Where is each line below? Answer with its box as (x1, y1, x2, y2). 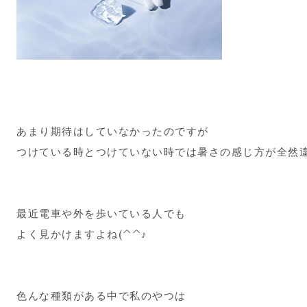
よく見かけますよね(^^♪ (16, 227, 148, 241)
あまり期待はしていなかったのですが (16, 124, 209, 138)
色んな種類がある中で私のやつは (16, 288, 186, 302)
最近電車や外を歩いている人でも (16, 206, 186, 220)
